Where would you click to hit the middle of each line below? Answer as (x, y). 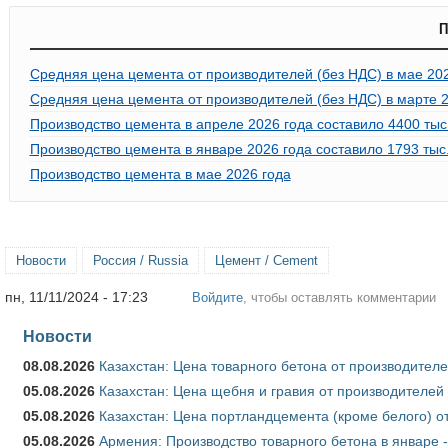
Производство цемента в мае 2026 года (160, 173)
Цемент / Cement (266, 260)
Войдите (217, 297)
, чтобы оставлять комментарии (339, 297)
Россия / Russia (140, 260)
